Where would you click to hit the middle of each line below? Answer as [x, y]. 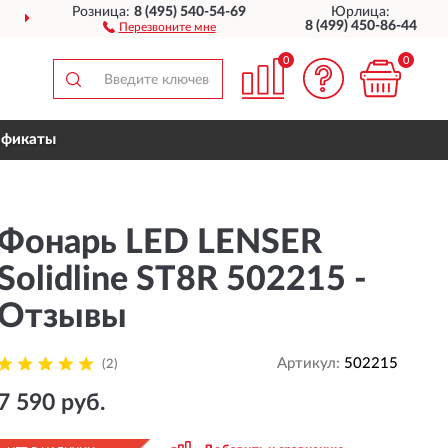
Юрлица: [361, 12]
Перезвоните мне [167, 27]
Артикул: [310, 363]
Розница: [103, 12]
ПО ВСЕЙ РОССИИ [347, 20]
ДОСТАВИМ [242, 20]
